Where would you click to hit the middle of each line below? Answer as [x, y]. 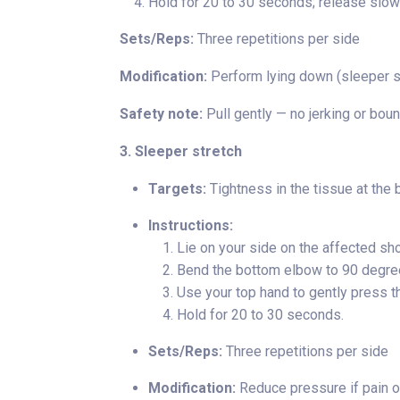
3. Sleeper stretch [181, 151]
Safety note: [161, 114]
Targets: [177, 189]
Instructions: [191, 225]
